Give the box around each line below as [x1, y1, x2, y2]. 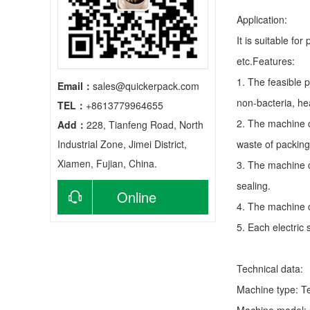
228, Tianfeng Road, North [86, 118, 203, 131]
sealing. [237, 179, 271, 192]
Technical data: [237, 262, 303, 275]
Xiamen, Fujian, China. [57, 156, 157, 170]
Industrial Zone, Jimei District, [57, 137, 187, 151]
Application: [237, 12, 287, 26]
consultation [57, 221, 131, 241]
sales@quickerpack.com [93, 79, 199, 93]
